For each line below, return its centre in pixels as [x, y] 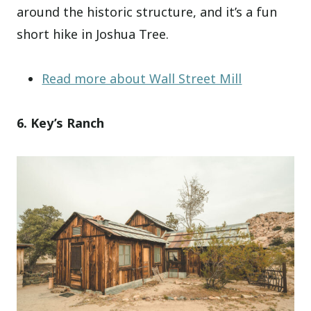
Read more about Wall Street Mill [142, 78]
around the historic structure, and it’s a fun [147, 11]
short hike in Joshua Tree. [93, 34]
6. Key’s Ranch [61, 123]
